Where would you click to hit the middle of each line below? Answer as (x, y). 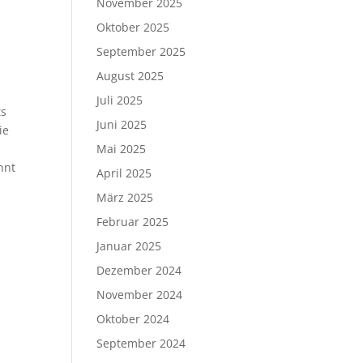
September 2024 (141, 343)
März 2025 (125, 197)
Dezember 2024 (139, 270)
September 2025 (141, 51)
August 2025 (130, 76)
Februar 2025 (133, 222)
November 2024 (140, 295)
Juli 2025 (120, 100)
